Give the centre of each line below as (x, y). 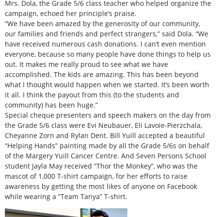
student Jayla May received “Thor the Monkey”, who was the (101, 166)
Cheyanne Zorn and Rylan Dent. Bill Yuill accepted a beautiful (105, 135)
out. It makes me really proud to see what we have (86, 64)
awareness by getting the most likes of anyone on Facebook (101, 186)
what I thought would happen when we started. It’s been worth (107, 84)
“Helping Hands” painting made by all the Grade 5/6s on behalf (107, 145)
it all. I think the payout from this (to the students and (92, 94)
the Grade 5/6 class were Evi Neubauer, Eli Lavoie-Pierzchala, (103, 125)
